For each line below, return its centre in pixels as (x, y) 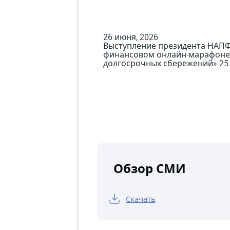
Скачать (141, 198)
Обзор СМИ (150, 169)
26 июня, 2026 (131, 37)
